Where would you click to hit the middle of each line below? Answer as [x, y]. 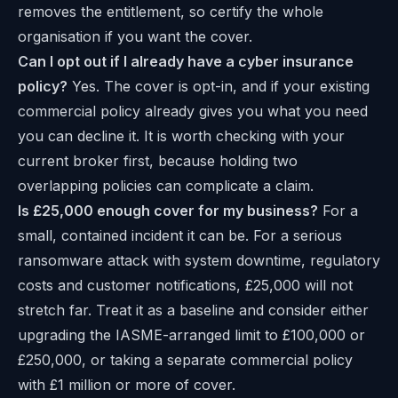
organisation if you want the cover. [135, 37]
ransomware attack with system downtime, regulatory [199, 261]
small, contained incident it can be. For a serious [180, 236]
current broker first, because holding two [158, 161]
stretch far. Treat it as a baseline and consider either [193, 310]
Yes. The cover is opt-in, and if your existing [219, 87]
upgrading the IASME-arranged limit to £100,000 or [191, 335]
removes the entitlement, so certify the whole [171, 12]
